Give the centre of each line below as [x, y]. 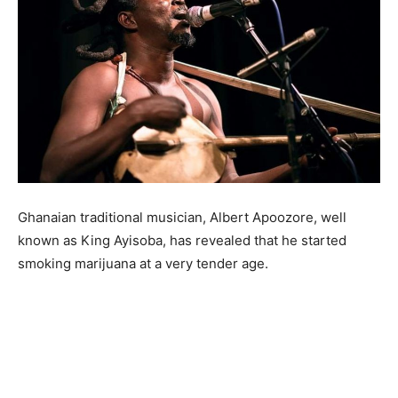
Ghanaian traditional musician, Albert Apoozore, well [182, 217]
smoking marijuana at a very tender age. [143, 263]
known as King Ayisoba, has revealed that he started [182, 240]
